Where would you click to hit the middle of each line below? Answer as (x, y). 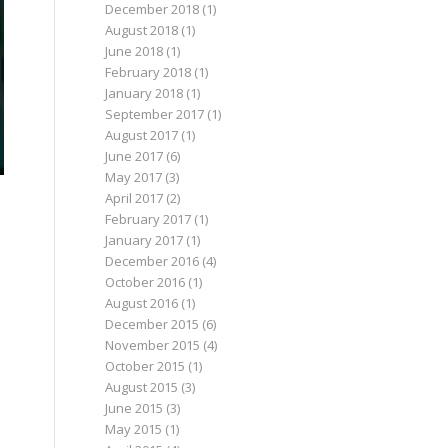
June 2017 (134, 156)
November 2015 (153, 345)
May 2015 (134, 429)
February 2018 (148, 72)
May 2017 (134, 177)
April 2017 (134, 198)
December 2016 (152, 261)
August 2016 (142, 303)
